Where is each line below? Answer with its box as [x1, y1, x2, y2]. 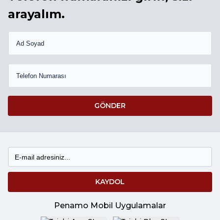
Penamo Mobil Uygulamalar [54, 201, 166, 211]
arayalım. [8, 7, 65, 22]
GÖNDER [94, 101, 126, 110]
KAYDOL [95, 177, 125, 187]
